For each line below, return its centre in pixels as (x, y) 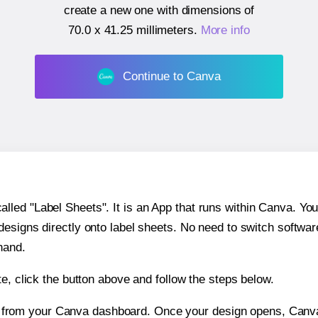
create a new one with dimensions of (159, 11)
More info (225, 31)
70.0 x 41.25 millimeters (131, 31)
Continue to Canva (171, 76)
